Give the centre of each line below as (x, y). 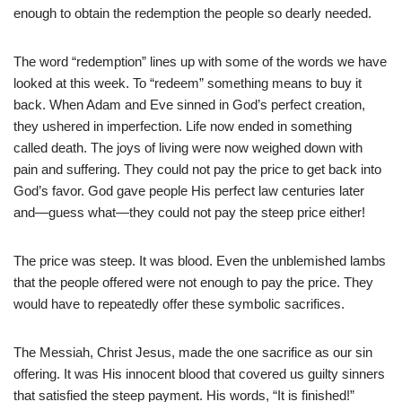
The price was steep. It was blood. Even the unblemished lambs (200, 261)
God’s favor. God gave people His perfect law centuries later (189, 191)
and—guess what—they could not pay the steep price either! (189, 212)
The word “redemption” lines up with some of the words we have (200, 61)
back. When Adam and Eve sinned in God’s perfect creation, (189, 105)
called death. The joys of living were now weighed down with (188, 148)
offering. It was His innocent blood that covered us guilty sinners (199, 374)
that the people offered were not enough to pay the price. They (193, 282)
